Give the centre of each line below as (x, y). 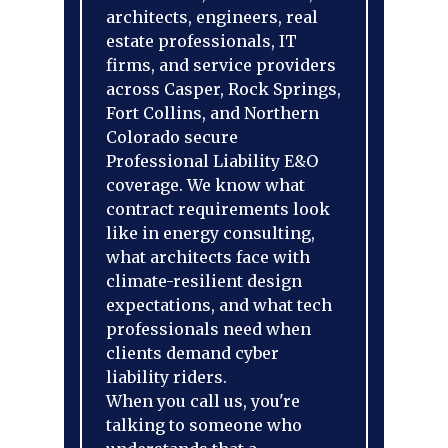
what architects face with (208, 257)
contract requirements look (218, 209)
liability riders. (166, 377)
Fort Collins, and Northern (212, 113)
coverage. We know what (205, 185)
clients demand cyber (192, 353)
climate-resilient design (204, 281)
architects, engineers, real (212, 17)
